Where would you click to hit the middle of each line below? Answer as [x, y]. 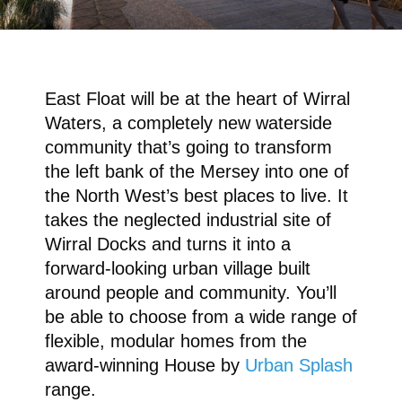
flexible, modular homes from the [175, 341]
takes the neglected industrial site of [188, 220]
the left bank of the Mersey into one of [197, 172]
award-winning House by [144, 366]
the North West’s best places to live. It [196, 196]
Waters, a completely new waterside [188, 123]
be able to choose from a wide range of [201, 317]
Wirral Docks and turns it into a [167, 245]
